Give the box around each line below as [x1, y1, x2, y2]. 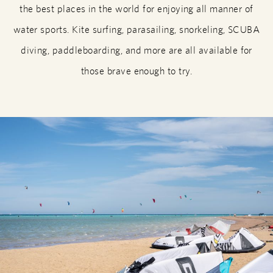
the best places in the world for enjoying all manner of [19, 3, 253, 15]
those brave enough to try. [80, 65, 193, 77]
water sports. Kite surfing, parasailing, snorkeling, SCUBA [13, 24, 260, 36]
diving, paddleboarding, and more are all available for [21, 44, 252, 57]
